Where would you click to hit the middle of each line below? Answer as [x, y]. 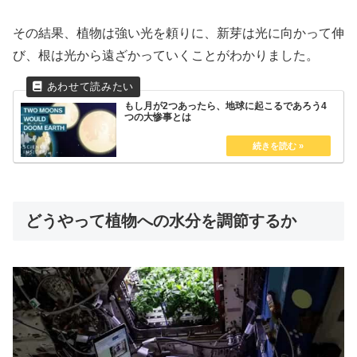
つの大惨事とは [158, 118]
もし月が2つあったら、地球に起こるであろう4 [226, 106]
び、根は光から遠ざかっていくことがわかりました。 [166, 55]
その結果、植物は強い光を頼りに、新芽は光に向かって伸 [178, 33]
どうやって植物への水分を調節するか [161, 221]
